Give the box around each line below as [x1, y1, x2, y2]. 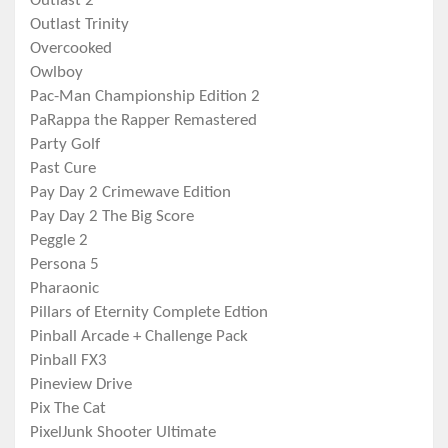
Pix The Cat [30, 400, 106, 418]
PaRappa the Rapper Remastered [30, 112, 257, 130]
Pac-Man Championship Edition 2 [30, 88, 260, 106]
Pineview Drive [30, 376, 132, 394]
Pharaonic [30, 280, 99, 298]
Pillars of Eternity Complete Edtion [30, 304, 268, 322]
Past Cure [30, 160, 96, 178]
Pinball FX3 [30, 352, 107, 370]
